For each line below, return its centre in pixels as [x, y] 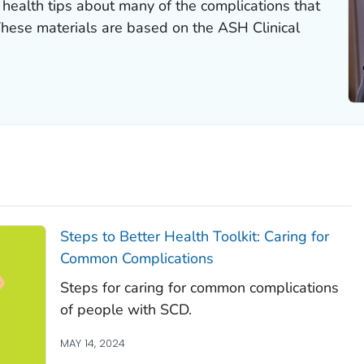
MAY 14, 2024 [92, 343]
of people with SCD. [126, 309]
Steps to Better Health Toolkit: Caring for [194, 236]
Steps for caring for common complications [199, 287]
